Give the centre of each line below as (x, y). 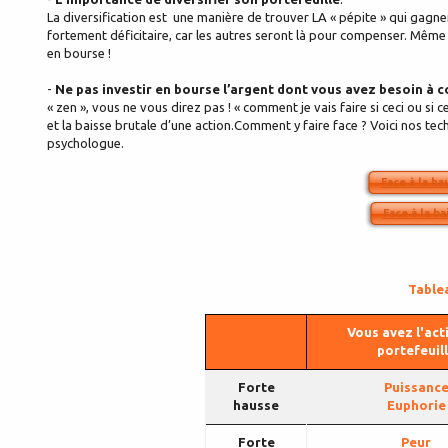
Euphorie (416, 405)
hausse (256, 405)
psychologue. (85, 143)
